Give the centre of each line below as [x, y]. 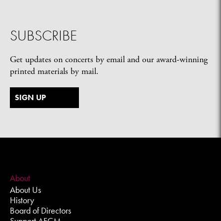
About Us [25, 190]
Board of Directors [40, 210]
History [22, 200]
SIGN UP [30, 97]
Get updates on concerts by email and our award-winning [109, 59]
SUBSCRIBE [43, 36]
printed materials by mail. [54, 71]
